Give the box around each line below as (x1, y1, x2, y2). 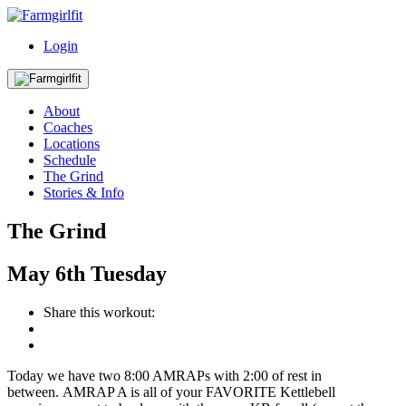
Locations (43, 136, 100, 151)
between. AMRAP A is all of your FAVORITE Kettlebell (7, 383, 335, 400)
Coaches (43, 120, 92, 135)
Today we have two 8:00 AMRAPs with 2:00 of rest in (7, 367, 322, 383)
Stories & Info (43, 185, 124, 200)
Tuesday (91, 261, 167, 285)
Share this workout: (43, 304, 155, 320)
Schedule (43, 152, 96, 168)
